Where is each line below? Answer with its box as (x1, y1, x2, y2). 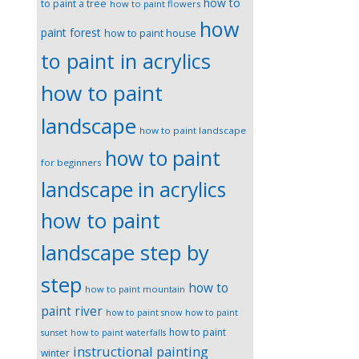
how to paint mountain (85, 282, 185, 295)
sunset (41, 326, 67, 338)
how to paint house (104, 26, 196, 40)
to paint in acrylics (41, 46, 211, 75)
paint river (41, 302, 103, 320)
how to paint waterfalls (71, 326, 166, 338)
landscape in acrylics (41, 175, 226, 203)
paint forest (41, 24, 101, 40)
